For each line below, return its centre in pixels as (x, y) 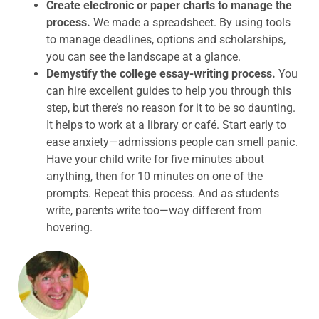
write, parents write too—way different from (154, 211)
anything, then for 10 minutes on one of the (155, 177)
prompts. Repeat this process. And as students (163, 194)
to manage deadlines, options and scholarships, (166, 40)
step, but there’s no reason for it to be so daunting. (171, 108)
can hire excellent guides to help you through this (169, 91)
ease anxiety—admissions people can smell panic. (172, 142)
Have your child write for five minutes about (155, 159)
